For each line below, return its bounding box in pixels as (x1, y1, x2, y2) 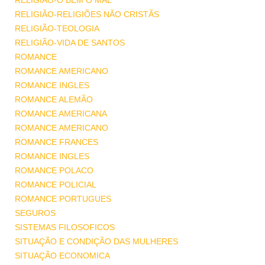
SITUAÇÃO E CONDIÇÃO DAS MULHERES (15, 237, 178, 246)
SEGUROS (15, 208, 56, 218)
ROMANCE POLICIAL (15, 180, 96, 189)
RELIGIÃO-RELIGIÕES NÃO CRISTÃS (15, 9, 159, 19)
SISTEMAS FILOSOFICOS (15, 222, 115, 232)
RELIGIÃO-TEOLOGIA (15, 24, 99, 33)
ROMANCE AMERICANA (15, 109, 107, 118)
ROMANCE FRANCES (15, 137, 98, 147)
